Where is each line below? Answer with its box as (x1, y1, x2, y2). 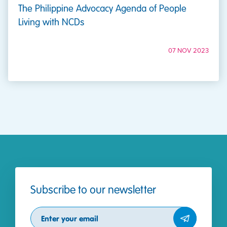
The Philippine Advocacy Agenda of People (18, 1, 186, 14)
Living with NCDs (18, 15, 84, 28)
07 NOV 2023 (168, 46, 209, 55)
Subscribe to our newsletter (30, 181, 156, 197)
